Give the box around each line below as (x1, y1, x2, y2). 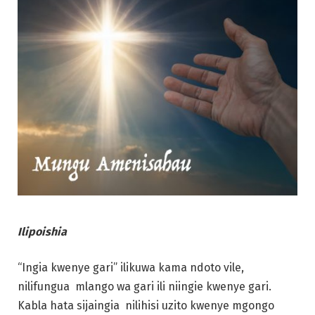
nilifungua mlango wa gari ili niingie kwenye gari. (18, 280, 271, 294)
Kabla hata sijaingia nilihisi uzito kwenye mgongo (18, 299, 274, 313)
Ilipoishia (18, 224, 70, 238)
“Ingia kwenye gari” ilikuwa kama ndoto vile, (18, 261, 244, 275)
